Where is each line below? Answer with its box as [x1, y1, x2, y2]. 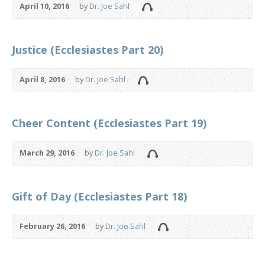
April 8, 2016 [20, 73, 65, 85]
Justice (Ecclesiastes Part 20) [12, 42, 163, 57]
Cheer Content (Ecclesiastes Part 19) [12, 115, 206, 130]
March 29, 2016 [20, 147, 75, 158]
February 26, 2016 [20, 220, 85, 231]
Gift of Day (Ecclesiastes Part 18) [12, 189, 187, 203]
